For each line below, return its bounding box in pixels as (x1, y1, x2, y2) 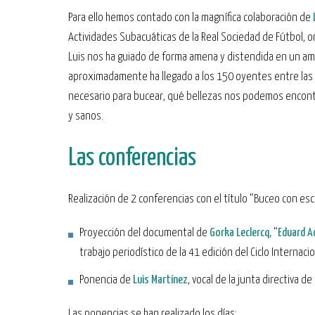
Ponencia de (79, 274, 131, 286)
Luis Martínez (131, 274, 188, 286)
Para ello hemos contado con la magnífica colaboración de (68, 12, 313, 24)
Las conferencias (68, 146, 196, 170)
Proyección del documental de (79, 227, 210, 239)
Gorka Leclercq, (210, 227, 271, 239)
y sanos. (68, 110, 103, 122)
